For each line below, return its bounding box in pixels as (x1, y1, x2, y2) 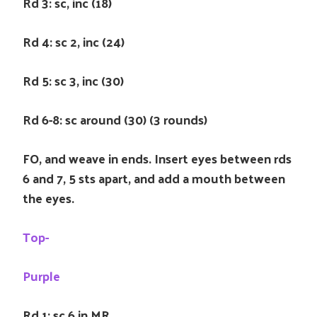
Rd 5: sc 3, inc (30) (23, 69, 124, 92)
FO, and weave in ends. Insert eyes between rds (23, 146, 292, 170)
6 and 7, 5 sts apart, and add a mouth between (23, 166, 285, 190)
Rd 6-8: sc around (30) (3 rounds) (23, 108, 207, 131)
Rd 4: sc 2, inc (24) (23, 30, 125, 53)
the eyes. (23, 186, 74, 209)
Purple (23, 264, 60, 287)
